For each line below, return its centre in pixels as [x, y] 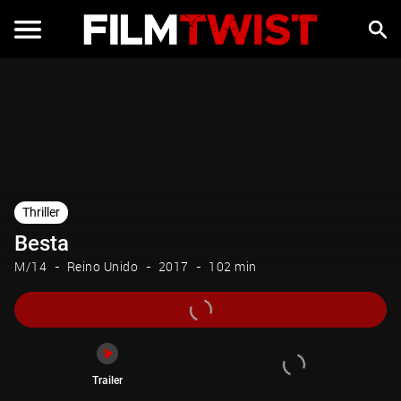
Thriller [41, 212]
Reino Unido [102, 266]
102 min [233, 266]
